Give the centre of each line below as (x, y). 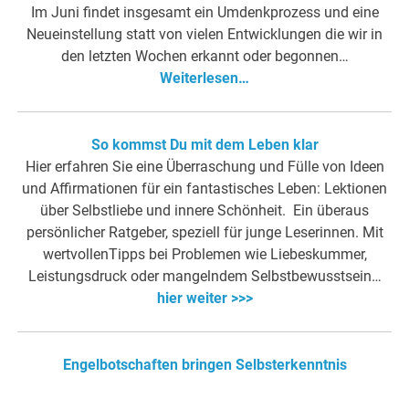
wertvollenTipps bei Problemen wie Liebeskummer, (204, 254)
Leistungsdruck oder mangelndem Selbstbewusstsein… (204, 276)
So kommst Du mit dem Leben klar (204, 144)
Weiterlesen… (204, 78)
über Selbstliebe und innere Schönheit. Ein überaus (204, 210)
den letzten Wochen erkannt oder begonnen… (204, 56)
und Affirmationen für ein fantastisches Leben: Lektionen (204, 188)
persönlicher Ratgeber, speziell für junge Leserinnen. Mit (204, 232)
